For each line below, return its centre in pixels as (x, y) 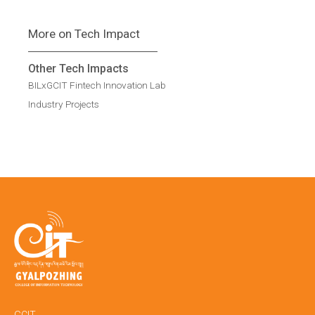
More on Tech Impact (84, 34)
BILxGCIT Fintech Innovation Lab (97, 85)
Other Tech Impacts (78, 69)
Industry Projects (64, 104)
